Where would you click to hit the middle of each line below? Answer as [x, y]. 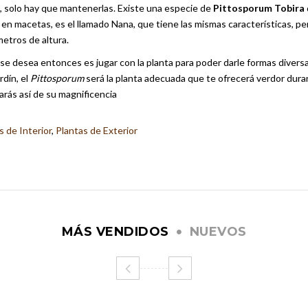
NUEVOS [218, 232]
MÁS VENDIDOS [115, 232]
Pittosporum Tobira [258, 8]
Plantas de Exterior [96, 130]
